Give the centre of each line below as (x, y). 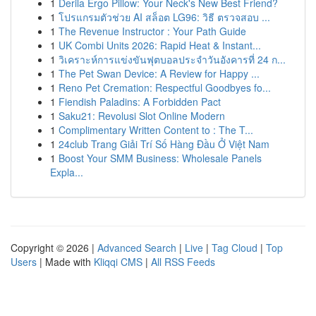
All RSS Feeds (183, 262)
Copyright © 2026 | (54, 248)
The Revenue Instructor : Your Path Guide (152, 31)
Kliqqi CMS (118, 262)
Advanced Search (137, 248)
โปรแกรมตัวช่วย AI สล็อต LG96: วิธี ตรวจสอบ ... (164, 17)
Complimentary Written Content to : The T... (156, 130)
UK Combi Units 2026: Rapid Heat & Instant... (160, 45)
